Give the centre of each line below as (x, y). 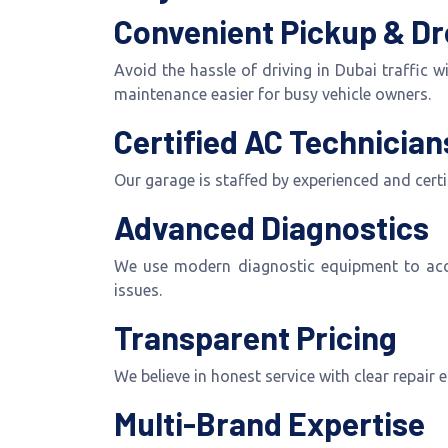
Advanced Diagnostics (271, 227)
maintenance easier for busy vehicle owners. (272, 94)
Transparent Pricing (255, 337)
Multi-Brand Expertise (269, 423)
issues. (138, 290)
